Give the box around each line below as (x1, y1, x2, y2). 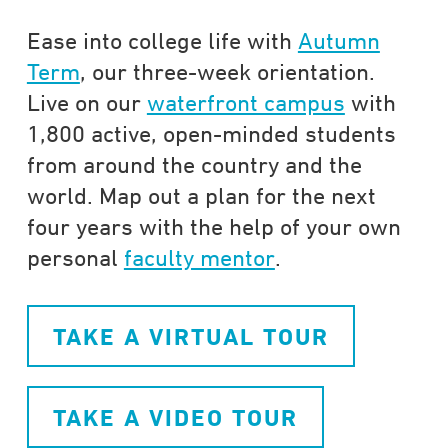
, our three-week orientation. (79, 57, 375, 84)
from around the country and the (26, 150, 362, 177)
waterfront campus (146, 88, 345, 115)
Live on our (26, 88, 147, 115)
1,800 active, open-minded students (26, 119, 396, 146)
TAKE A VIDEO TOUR (52, 404, 298, 431)
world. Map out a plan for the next (26, 181, 376, 208)
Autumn (297, 26, 380, 53)
